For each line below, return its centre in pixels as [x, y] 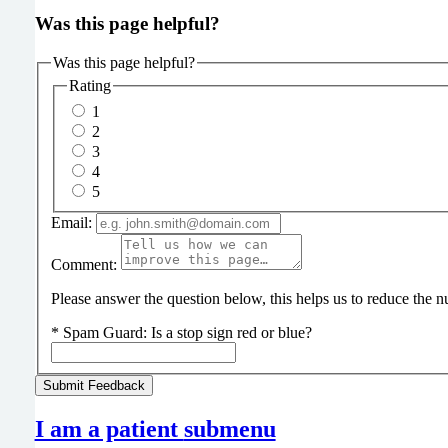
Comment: [83, 265]
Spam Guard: [106, 333]
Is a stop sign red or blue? [231, 333]
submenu [229, 428]
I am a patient [109, 428]
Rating [89, 86]
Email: [71, 223]
